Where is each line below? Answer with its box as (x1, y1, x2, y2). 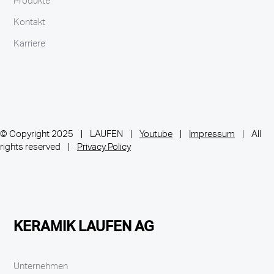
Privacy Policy (77, 139, 131, 157)
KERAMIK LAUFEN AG (13, 213, 155, 243)
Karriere (13, 36, 46, 54)
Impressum (189, 126, 235, 144)
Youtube (139, 126, 172, 144)
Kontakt (13, 15, 46, 33)
